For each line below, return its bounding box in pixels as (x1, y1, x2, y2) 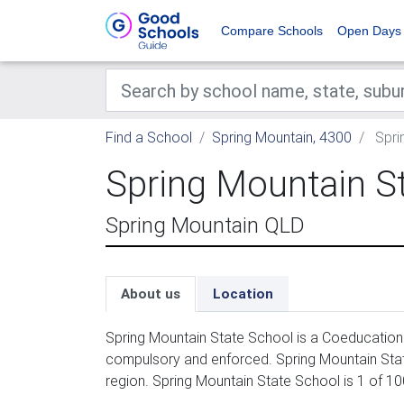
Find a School (106, 128, 192, 146)
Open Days (337, 23, 401, 38)
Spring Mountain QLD (106, 212, 305, 238)
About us (121, 285, 180, 302)
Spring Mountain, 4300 (212, 128, 352, 146)
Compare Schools (221, 23, 323, 38)
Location (213, 285, 273, 302)
